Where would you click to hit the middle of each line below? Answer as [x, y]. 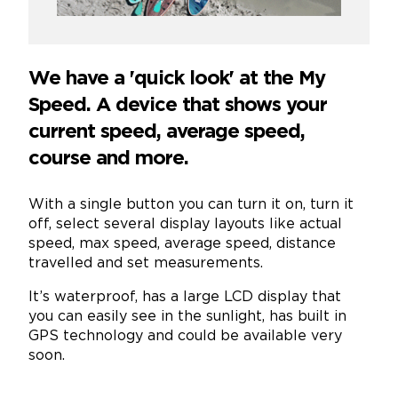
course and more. [108, 159]
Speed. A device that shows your [178, 106]
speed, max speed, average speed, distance [182, 244]
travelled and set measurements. [146, 264]
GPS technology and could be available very [185, 337]
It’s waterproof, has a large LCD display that [185, 298]
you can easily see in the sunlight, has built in [187, 317]
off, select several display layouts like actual [185, 225]
